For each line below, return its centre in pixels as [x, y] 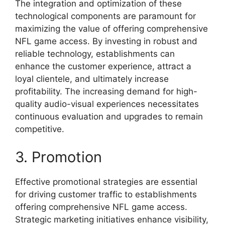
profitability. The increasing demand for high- [106, 92]
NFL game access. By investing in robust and [106, 41]
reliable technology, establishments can [95, 54]
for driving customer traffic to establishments [106, 194]
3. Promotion [59, 157]
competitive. [40, 129]
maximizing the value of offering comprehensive [111, 29]
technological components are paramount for [105, 16]
